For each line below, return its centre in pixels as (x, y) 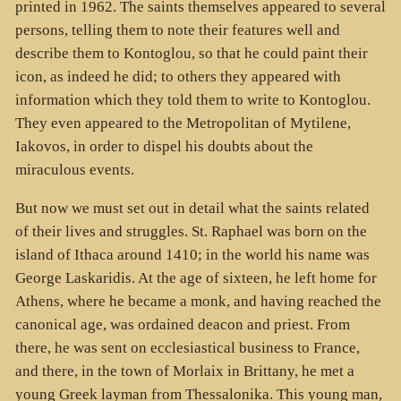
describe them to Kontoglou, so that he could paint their (191, 54)
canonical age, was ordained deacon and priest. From (182, 324)
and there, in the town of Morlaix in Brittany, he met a (184, 371)
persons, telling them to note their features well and (177, 30)
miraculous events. (74, 170)
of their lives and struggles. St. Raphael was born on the (191, 231)
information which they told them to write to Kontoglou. (192, 100)
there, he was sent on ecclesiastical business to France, (187, 347)
